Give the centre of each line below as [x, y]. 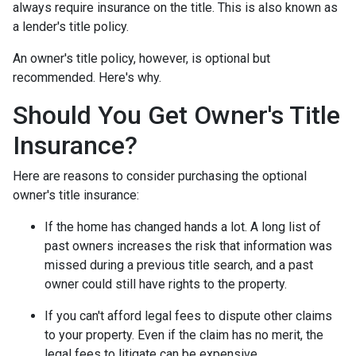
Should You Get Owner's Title [176, 115]
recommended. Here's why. [87, 77]
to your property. [91, 335]
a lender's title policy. [74, 26]
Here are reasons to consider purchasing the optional [160, 176]
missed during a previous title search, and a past [179, 265]
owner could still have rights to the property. [167, 284]
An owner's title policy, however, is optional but [141, 58]
